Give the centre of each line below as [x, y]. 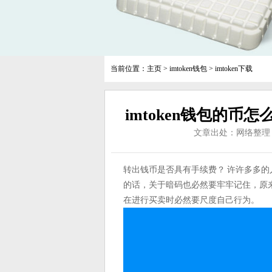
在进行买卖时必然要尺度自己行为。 [191, 200]
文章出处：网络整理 [232, 133]
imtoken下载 [234, 69]
